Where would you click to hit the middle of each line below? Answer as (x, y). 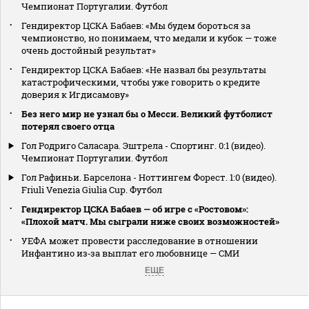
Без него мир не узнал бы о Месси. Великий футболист (147, 113)
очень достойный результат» (89, 50)
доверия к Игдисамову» (75, 94)
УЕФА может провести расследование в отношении (140, 240)
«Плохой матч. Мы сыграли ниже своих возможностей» (150, 221)
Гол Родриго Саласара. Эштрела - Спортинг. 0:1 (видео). (143, 145)
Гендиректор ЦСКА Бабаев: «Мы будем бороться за (136, 25)
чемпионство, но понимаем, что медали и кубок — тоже (149, 38)
